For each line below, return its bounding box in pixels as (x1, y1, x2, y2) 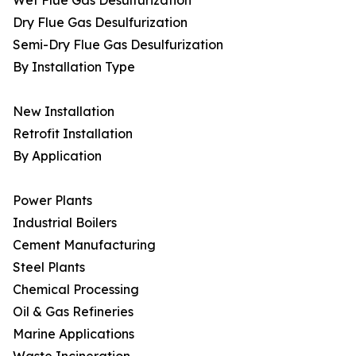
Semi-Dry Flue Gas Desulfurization (13, 37, 223, 53)
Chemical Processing (13, 281, 139, 298)
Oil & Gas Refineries (13, 304, 133, 320)
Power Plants (13, 192, 92, 209)
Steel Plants (13, 259, 85, 276)
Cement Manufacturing (13, 237, 156, 253)
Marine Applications (13, 326, 134, 342)
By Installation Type (13, 59, 135, 75)
